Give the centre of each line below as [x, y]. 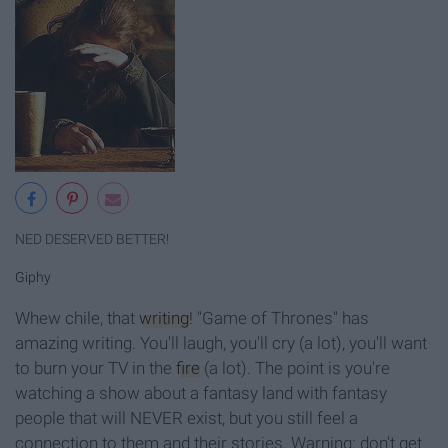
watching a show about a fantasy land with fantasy [201, 393]
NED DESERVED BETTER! [92, 239]
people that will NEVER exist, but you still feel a [186, 418]
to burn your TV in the [95, 368]
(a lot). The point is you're [295, 368]
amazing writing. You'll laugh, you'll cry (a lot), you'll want [221, 343]
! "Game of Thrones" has [279, 318]
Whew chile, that [77, 318]
